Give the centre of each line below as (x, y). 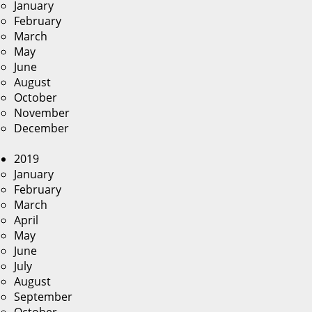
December (41, 128)
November (42, 113)
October (36, 97)
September (43, 297)
